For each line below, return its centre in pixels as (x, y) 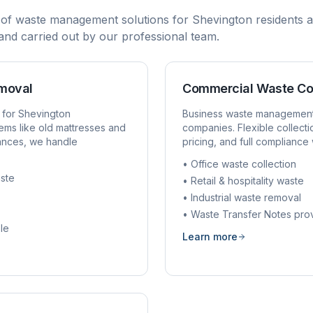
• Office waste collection (239, 164)
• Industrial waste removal (242, 197)
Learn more (210, 236)
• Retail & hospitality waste (243, 181)
